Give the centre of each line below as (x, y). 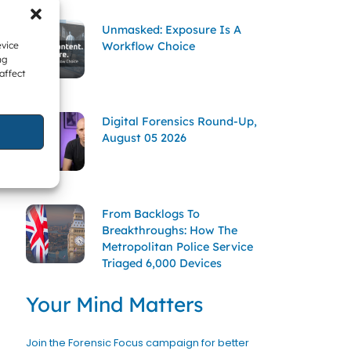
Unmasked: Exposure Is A (171, 29)
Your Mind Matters (114, 304)
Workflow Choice (148, 46)
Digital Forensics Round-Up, (179, 122)
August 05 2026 (144, 138)
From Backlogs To (150, 214)
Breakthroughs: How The (169, 231)
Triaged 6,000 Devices (161, 264)
